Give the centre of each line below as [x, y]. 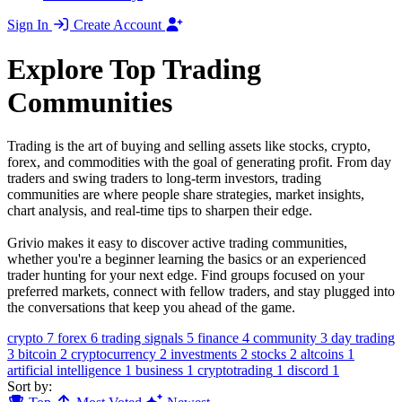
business [159, 370]
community [285, 337]
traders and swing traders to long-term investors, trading [164, 178]
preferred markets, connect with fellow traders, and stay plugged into [201, 291]
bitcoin [37, 354]
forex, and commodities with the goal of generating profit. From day [199, 162]
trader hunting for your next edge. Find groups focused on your [186, 275]
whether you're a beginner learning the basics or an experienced [187, 258]
